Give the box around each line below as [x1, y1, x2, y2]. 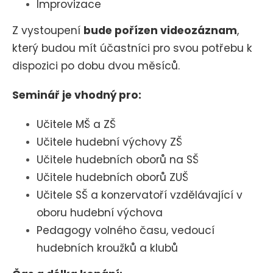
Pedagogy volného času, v [37, 223, 177, 238]
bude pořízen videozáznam [83, 23, 237, 38]
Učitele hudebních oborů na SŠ [37, 152, 199, 168]
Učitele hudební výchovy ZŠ [37, 135, 182, 150]
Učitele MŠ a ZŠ [37, 117, 116, 132]
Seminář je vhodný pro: [12, 88, 141, 103]
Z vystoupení [12, 23, 83, 38]
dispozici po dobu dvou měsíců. [12, 58, 180, 74]
